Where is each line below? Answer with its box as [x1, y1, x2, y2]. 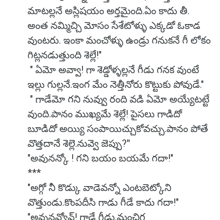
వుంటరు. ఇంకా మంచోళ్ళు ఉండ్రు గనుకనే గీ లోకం [27, 34, 211, 46]
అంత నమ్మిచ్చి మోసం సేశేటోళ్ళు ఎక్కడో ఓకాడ [27, 20, 200, 31]
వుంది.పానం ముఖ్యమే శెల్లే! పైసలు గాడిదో [27, 108, 182, 120]
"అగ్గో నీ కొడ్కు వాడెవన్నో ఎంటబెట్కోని [27, 182, 171, 193]
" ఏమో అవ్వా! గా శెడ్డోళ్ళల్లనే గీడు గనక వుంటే [27, 64, 199, 76]
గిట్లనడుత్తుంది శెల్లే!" [27, 49, 102, 61]
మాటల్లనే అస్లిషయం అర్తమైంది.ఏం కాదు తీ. [27, 5, 190, 17]
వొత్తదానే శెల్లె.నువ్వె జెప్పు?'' [27, 137, 130, 149]
